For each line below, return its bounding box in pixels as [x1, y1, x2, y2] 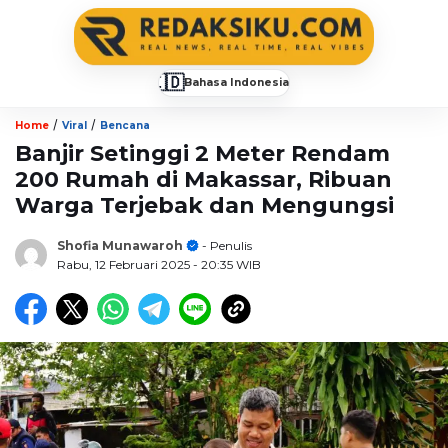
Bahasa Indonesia [184, 75, 289, 89]
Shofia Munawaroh [57, 237, 183, 253]
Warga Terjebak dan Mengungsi [15, 191, 394, 219]
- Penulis [199, 237, 252, 253]
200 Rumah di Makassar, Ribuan [15, 165, 392, 193]
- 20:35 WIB [193, 256, 261, 272]
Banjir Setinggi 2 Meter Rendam [15, 139, 390, 167]
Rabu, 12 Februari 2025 [57, 256, 193, 272]
